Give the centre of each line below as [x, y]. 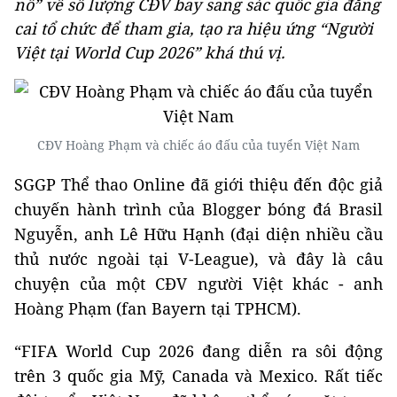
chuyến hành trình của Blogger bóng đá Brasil [198, 209]
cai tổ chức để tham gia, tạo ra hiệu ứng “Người [194, 28]
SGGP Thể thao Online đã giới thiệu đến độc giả [198, 184]
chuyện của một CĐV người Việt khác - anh [198, 284]
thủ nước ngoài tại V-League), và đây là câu [198, 259]
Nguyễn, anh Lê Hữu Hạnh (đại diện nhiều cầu [198, 234]
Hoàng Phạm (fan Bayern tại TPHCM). [158, 308]
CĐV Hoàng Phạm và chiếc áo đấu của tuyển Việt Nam [198, 145]
